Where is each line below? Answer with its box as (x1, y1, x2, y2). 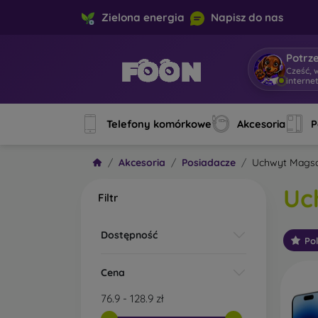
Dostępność (101, 228, 158, 241)
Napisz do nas (211, 10, 283, 24)
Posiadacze (182, 156, 236, 170)
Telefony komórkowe (106, 117, 212, 131)
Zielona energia (102, 10, 185, 24)
